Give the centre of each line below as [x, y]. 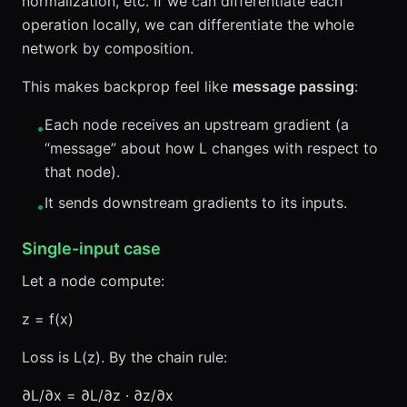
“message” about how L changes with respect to [211, 148]
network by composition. [108, 48]
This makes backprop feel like [127, 86]
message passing [293, 86]
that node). [82, 172]
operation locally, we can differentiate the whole [188, 25]
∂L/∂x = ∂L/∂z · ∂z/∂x [98, 395]
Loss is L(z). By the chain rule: [124, 357]
